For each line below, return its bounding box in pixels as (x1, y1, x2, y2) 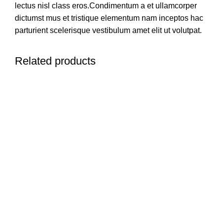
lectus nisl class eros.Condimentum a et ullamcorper (15, 1, 197, 10)
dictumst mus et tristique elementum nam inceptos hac (15, 14, 203, 23)
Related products (15, 55, 96, 68)
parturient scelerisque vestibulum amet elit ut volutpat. (15, 26, 202, 35)
